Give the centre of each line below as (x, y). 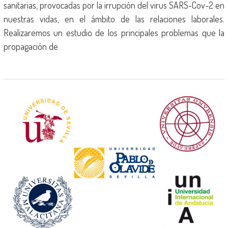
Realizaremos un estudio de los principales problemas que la (114, 33)
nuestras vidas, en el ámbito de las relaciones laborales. (114, 19)
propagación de (31, 46)
